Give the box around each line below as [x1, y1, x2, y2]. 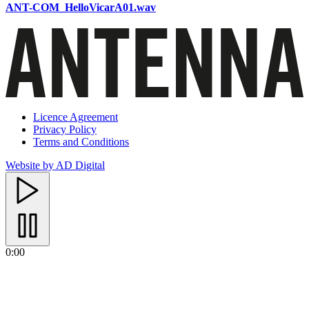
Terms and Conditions [33, 136, 129, 148]
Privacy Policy [33, 123, 97, 135]
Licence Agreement [33, 111, 118, 123]
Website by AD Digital [6, 159, 105, 171]
